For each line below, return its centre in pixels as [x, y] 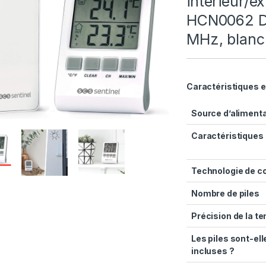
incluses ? [213, 251]
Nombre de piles [225, 193]
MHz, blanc [226, 39]
